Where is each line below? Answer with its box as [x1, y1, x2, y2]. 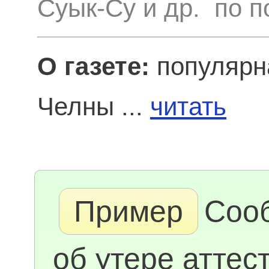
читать [150, 92, 226, 121]
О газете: [37, 52, 150, 81]
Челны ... [37, 92, 150, 121]
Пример [65, 195, 192, 228]
